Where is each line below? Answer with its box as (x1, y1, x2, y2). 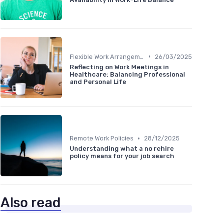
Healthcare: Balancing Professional (70, 70, 185, 78)
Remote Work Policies (70, 135, 134, 142)
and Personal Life (70, 78, 126, 85)
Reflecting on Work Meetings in (70, 63, 169, 71)
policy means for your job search (70, 152, 174, 160)
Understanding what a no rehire (70, 145, 174, 153)
